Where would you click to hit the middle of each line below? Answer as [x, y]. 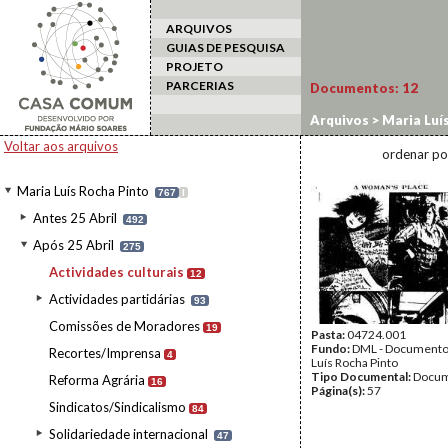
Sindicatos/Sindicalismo [117, 407]
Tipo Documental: [362, 376]
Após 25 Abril [73, 245]
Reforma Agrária [97, 380]
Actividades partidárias [117, 299]
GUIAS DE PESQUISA [225, 47]
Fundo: [331, 348]
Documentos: [356, 88]
